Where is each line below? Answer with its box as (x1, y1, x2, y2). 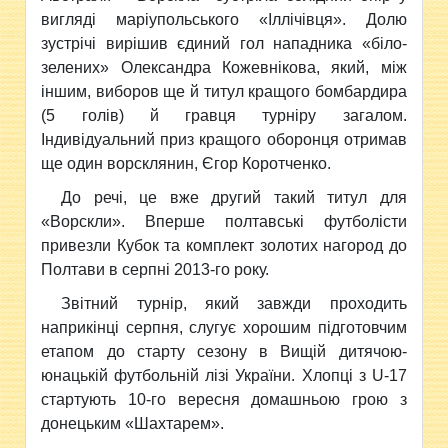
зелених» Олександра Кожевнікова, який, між (41, 59, 407, 76)
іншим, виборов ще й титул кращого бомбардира (41, 83, 407, 100)
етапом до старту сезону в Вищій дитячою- (41, 343, 407, 360)
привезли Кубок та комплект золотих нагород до (41, 237, 407, 254)
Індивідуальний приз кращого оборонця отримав (41, 131, 407, 148)
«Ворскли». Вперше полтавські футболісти (41, 213, 407, 230)
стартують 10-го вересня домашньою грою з (41, 391, 407, 408)
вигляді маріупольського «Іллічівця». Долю (41, 11, 407, 28)
